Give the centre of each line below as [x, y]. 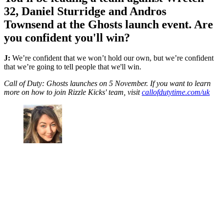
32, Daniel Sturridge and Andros [85, 11]
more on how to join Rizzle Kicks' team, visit [73, 92]
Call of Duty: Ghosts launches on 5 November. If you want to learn [107, 84]
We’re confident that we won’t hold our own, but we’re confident [112, 58]
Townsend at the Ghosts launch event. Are [109, 24]
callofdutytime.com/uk [176, 92]
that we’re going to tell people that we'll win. [73, 67]
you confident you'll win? [67, 37]
